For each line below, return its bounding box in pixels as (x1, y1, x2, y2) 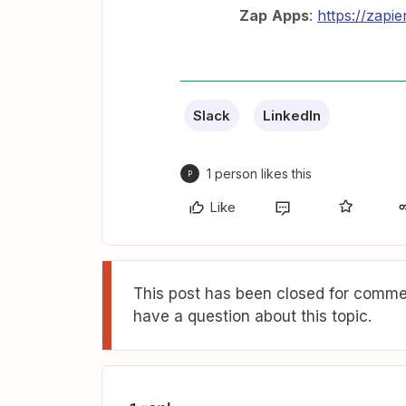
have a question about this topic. (133, 307, 372, 325)
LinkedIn (263, 107, 321, 124)
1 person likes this (207, 166, 312, 181)
